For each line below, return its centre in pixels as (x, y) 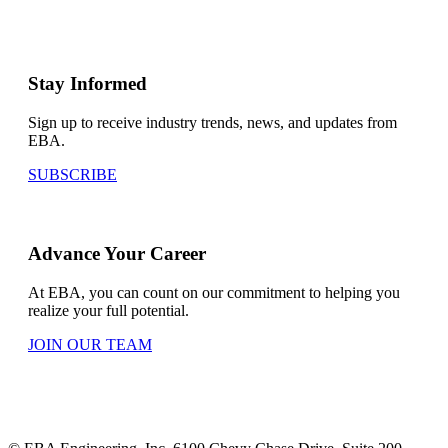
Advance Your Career (117, 253)
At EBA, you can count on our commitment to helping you (214, 292)
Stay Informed (87, 84)
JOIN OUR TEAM (90, 344)
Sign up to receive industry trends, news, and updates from (212, 123)
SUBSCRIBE (72, 175)
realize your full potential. (108, 310)
